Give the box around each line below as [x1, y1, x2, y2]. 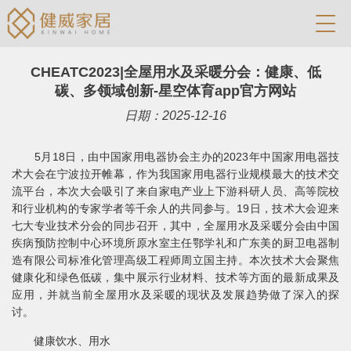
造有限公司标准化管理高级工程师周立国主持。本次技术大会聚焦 [12, 254, 339, 266]
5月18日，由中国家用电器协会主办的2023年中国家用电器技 [12, 150, 339, 163]
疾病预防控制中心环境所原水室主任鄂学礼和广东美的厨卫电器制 [12, 237, 339, 249]
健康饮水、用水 [12, 335, 110, 347]
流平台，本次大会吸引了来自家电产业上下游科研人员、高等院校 [12, 185, 339, 197]
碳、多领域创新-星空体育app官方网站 [55, 83, 296, 99]
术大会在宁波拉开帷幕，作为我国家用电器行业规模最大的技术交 [12, 168, 339, 180]
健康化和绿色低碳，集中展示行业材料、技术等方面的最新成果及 [12, 271, 339, 284]
